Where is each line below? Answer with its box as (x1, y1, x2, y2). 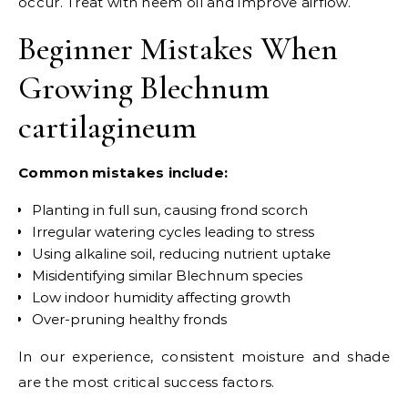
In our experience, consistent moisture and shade (18, 347, 390, 365)
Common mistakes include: (18, 163, 229, 181)
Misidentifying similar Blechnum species (32, 266, 302, 284)
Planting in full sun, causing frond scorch (32, 200, 308, 219)
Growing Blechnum (18, 67, 270, 107)
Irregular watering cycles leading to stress (32, 222, 314, 240)
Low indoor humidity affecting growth (32, 288, 291, 306)
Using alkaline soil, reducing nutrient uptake (32, 244, 331, 262)
